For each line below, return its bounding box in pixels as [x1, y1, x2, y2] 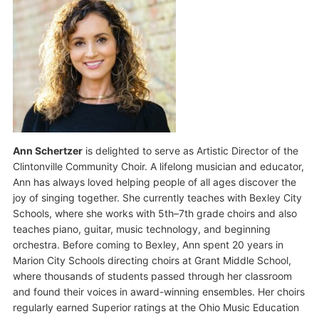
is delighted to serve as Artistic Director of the [82, 145, 298, 157]
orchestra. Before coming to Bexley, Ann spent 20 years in [12, 239, 283, 251]
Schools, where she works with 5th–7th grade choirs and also [12, 207, 297, 220]
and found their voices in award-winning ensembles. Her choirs [12, 286, 305, 298]
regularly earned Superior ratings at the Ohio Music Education [12, 301, 299, 314]
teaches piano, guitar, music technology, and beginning [12, 223, 271, 236]
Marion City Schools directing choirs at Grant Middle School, [12, 254, 291, 267]
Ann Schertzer [12, 145, 83, 157]
